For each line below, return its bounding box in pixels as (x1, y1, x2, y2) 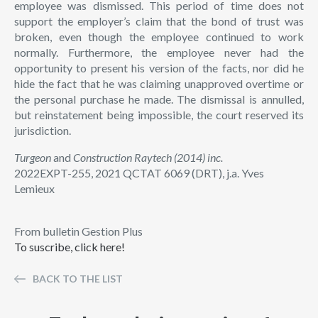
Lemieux (14, 182, 55, 195)
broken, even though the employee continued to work (14, 30, 304, 43)
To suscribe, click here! (14, 240, 125, 253)
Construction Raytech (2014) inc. (73, 150, 223, 164)
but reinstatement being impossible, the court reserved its (14, 108, 304, 121)
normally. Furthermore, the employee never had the (14, 45, 304, 59)
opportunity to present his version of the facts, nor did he (14, 61, 304, 75)
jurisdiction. (14, 124, 71, 137)
